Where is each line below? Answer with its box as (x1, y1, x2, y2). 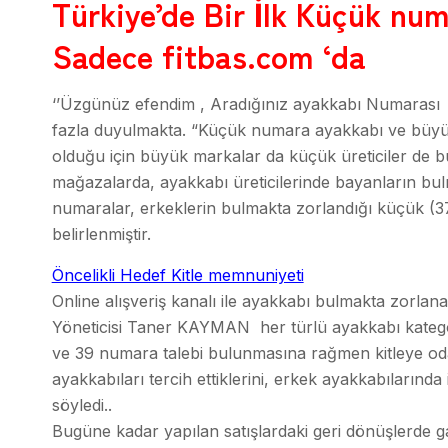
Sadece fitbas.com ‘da (51, 32, 366, 78)
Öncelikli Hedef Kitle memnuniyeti (51, 265, 304, 285)
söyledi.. (51, 395, 112, 415)
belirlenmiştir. (51, 224, 151, 244)
